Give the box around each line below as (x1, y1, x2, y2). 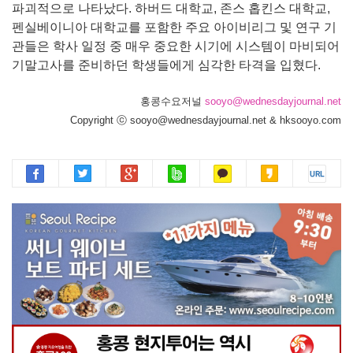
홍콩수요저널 (140, 95, 205, 107)
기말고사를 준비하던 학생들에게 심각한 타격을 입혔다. (12, 58, 321, 72)
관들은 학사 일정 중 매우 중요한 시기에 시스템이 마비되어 (12, 39, 340, 53)
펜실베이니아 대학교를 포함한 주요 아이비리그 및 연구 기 (12, 20, 336, 34)
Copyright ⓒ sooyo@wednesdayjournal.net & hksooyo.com (70, 113, 341, 126)
